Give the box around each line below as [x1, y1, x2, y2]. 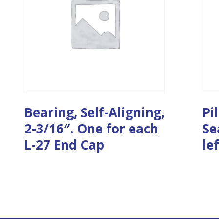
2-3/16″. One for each [24, 119, 159, 137]
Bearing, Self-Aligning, [24, 103, 165, 121]
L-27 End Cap [24, 135, 105, 153]
